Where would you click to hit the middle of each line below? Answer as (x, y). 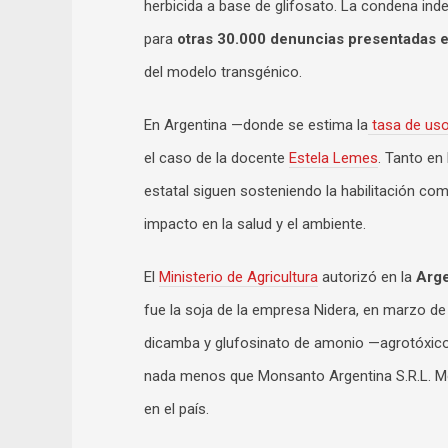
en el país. (176, 409)
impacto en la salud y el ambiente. (257, 224)
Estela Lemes (333, 158)
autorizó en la (367, 277)
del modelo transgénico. (225, 72)
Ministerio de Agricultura (238, 277)
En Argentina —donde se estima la (256, 125)
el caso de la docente (216, 158)
